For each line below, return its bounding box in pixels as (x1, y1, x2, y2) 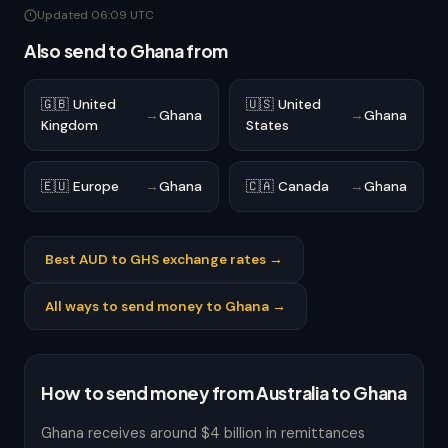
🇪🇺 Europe (41, 178, 119, 195)
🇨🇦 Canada (246, 178, 329, 195)
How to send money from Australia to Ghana (41, 382, 407, 404)
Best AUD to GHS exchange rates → (45, 251, 283, 268)
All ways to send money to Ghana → (45, 298, 286, 315)
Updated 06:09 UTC (37, 7, 154, 23)
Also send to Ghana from (24, 40, 229, 62)
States (246, 117, 289, 134)
